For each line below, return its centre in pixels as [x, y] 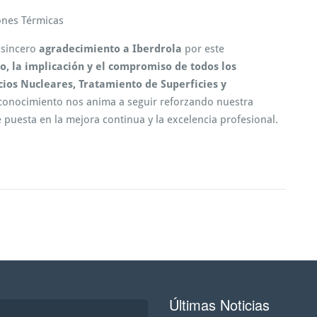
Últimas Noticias [219, 304]
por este [203, 48]
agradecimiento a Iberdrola [110, 48]
